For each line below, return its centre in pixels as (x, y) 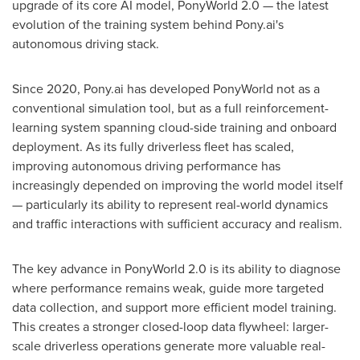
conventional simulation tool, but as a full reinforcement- (170, 108)
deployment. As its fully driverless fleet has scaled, (153, 146)
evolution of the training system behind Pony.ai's (148, 24)
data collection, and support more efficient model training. (174, 307)
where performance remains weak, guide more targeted (168, 288)
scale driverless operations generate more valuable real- (169, 346)
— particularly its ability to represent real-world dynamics (170, 204)
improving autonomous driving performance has (146, 166)
